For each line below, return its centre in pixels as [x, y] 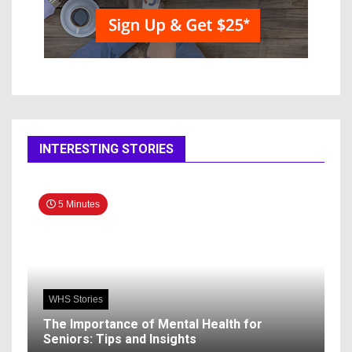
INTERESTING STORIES [106, 148]
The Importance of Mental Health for [153, 324]
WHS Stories [76, 299]
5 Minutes [78, 204]
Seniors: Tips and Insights [120, 339]
